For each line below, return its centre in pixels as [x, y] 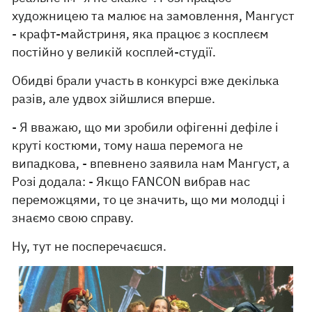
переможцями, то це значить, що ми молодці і [149, 199]
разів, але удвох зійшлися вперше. [114, 98]
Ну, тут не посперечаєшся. [91, 246]
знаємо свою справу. [73, 217]
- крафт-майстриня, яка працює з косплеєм [141, 33]
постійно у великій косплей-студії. [114, 52]
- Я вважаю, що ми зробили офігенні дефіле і [146, 127]
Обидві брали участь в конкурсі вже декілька [146, 80]
